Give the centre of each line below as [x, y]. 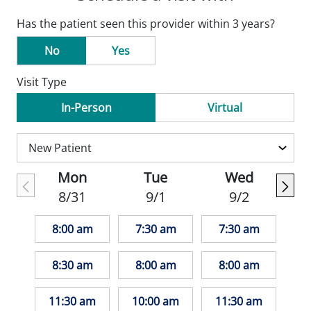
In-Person [86, 108]
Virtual [225, 108]
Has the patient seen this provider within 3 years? [146, 24]
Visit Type [42, 82]
